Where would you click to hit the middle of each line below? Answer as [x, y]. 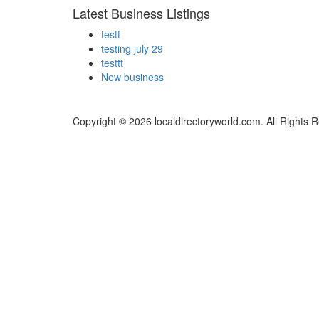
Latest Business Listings [141, 13]
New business [132, 77]
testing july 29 [132, 49]
